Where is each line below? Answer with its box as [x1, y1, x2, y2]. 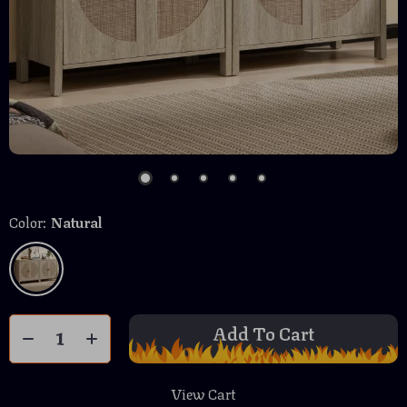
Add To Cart [213, 318, 314, 346]
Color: [9, 210, 46, 233]
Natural [51, 210, 102, 233]
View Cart [171, 382, 236, 404]
